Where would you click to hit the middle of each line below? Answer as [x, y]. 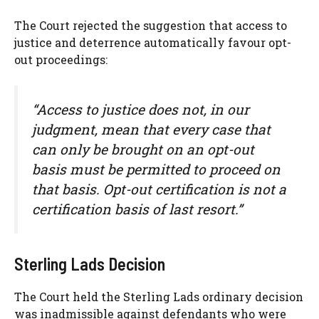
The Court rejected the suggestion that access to [151, 25]
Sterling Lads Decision [90, 263]
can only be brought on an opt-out [143, 149]
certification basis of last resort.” [137, 209]
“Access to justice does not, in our [141, 109]
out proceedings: [61, 59]
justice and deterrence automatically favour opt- [153, 42]
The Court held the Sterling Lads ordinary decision [159, 296]
